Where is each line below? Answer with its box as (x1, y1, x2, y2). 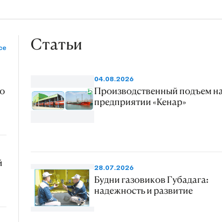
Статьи (30, 35, 82, 53)
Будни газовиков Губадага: (94, 174, 209, 185)
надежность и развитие (94, 185, 193, 196)
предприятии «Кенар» (94, 96, 186, 108)
